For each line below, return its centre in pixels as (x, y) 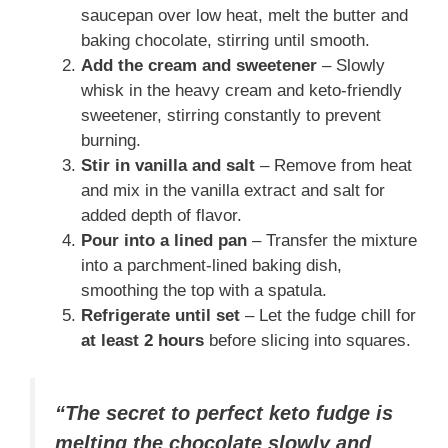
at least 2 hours (142, 340)
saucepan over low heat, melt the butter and (244, 15)
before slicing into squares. (307, 340)
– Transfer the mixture (332, 240)
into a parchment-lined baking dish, (211, 265)
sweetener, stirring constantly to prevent (231, 115)
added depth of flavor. (161, 215)
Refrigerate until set (160, 315)
